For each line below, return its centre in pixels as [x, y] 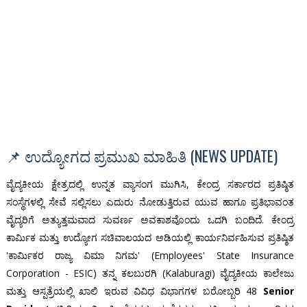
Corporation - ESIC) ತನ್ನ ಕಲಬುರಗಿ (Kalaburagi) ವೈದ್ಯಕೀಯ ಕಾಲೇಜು [150, 273]
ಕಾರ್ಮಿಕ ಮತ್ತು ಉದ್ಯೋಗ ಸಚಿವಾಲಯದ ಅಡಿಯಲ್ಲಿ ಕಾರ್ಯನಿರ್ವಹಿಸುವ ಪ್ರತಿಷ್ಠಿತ [150, 238]
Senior [279, 291]
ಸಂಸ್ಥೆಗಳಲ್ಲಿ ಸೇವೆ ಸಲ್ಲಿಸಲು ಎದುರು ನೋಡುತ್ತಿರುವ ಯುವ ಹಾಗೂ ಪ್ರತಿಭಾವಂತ [150, 202]
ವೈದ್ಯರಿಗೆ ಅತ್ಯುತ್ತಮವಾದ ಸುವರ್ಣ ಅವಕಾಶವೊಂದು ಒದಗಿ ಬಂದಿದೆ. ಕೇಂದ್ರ [150, 220]
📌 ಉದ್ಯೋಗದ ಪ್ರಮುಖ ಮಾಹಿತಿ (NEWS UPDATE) [142, 156]
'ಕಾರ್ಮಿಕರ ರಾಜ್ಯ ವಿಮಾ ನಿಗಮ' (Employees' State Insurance [150, 256]
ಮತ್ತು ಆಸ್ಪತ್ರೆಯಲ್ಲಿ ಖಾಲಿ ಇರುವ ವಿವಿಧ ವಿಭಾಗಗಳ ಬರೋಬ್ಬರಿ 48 [135, 291]
